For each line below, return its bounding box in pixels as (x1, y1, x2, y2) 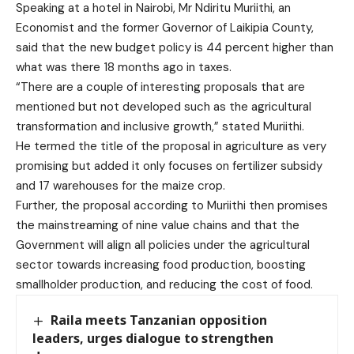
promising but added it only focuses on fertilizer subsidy (16, 158, 322, 174)
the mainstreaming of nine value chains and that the (16, 217, 299, 233)
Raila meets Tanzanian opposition (51, 311, 268, 329)
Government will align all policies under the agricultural (16, 237, 310, 253)
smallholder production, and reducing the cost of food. (16, 277, 313, 292)
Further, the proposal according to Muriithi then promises (16, 198, 328, 213)
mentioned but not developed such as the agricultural (16, 99, 311, 115)
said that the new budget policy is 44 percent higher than (16, 40, 333, 55)
